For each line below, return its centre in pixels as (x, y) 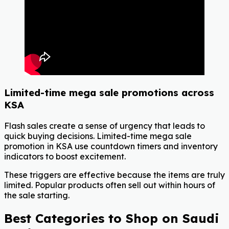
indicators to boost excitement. (65, 157)
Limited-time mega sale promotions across (109, 93)
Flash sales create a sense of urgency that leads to (105, 126)
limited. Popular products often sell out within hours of (110, 185)
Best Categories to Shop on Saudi (112, 218)
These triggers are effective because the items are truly (114, 175)
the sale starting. (37, 196)
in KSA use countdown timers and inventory (132, 146)
